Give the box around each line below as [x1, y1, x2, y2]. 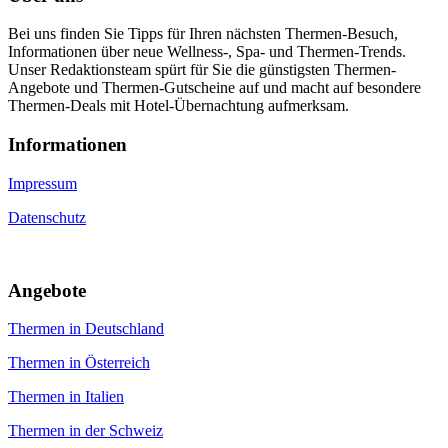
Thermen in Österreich [8, 354, 150, 372]
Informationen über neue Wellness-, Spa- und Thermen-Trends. [8, 43, 406, 61]
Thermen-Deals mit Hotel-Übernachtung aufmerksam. [8, 97, 349, 115]
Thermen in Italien [8, 388, 124, 406]
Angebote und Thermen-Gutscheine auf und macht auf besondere [8, 79, 421, 97]
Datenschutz [8, 208, 86, 226]
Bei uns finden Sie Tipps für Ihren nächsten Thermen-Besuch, [8, 25, 398, 43]
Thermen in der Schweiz [8, 422, 163, 440]
